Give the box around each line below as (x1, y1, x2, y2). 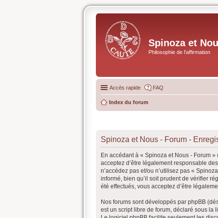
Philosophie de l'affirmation (148, 49, 210, 55)
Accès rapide (109, 85, 141, 91)
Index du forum (109, 99, 148, 105)
